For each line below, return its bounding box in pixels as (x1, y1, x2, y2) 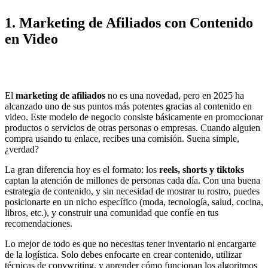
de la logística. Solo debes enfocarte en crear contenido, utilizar (5, 249, 242, 260)
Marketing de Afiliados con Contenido (19, 15, 253, 31)
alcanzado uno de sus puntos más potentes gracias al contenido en (5, 101, 252, 112)
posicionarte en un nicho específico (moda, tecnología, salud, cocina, (5, 197, 263, 208)
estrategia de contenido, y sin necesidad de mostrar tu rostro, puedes (5, 186, 260, 197)
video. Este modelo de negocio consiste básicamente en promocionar (5, 112, 263, 123)
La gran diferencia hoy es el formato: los (5, 165, 157, 175)
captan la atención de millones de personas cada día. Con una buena (5, 175, 260, 186)
